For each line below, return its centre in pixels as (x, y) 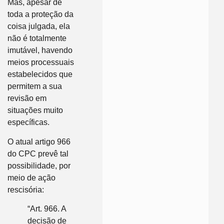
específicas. (28, 122)
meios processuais (41, 62)
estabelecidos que (40, 74)
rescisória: (26, 189)
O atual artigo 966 (39, 141)
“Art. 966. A (47, 209)
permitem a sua (35, 86)
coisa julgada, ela (39, 26)
